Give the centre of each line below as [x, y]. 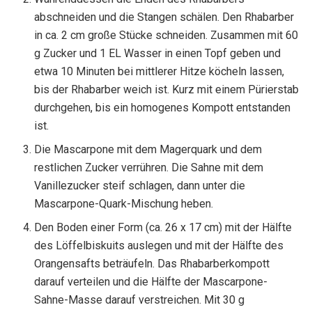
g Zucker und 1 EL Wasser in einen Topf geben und [158, 53]
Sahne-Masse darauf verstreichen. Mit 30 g [140, 300]
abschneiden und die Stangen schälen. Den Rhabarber [164, 17]
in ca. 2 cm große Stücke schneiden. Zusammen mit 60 [166, 35]
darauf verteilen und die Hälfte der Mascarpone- [151, 282]
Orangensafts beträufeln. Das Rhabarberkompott [152, 264]
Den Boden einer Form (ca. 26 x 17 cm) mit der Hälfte [163, 227]
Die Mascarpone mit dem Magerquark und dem [148, 149]
